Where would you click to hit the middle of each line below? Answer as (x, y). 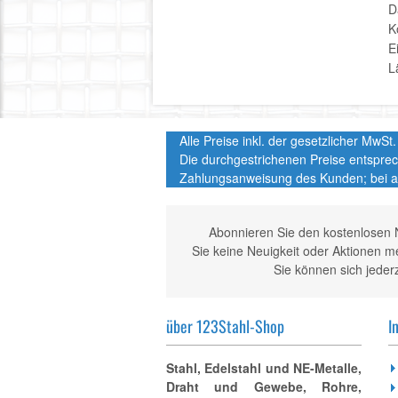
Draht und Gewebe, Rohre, (264, 386)
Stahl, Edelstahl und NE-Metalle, (264, 368)
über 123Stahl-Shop (225, 326)
